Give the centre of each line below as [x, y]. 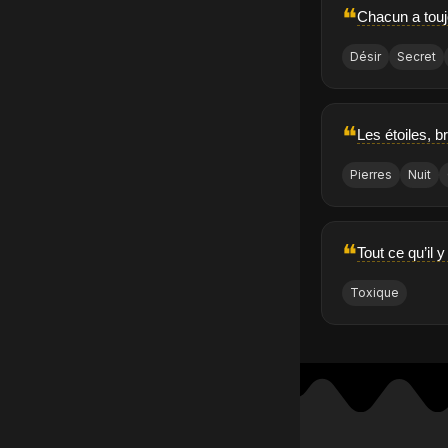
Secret [417, 57]
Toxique [375, 293]
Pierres [371, 175]
